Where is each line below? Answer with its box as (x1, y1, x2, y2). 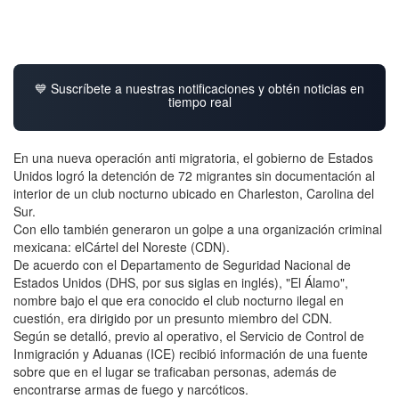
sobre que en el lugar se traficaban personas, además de (13, 362, 337, 380)
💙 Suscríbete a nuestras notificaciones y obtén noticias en (35, 78, 364, 97)
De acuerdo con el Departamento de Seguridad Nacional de (13, 255, 351, 273)
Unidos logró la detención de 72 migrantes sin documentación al (13, 166, 375, 184)
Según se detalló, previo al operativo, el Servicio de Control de (13, 326, 364, 345)
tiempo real (167, 92, 232, 110)
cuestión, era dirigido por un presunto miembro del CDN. (13, 308, 332, 327)
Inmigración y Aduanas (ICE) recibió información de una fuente (13, 344, 368, 362)
